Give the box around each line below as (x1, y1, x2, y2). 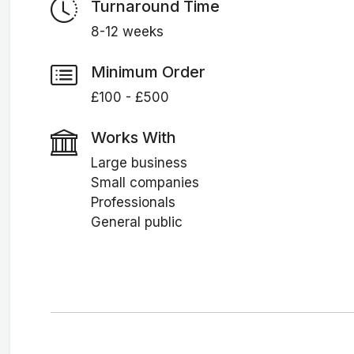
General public (90, 214, 183, 231)
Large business (90, 155, 187, 171)
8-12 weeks (90, 24, 164, 40)
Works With (90, 127, 176, 147)
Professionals (90, 194, 175, 211)
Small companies (90, 175, 199, 191)
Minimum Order (90, 62, 205, 81)
